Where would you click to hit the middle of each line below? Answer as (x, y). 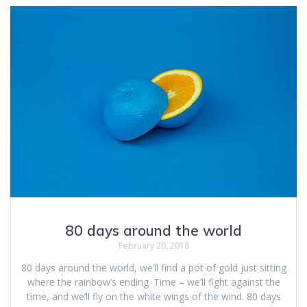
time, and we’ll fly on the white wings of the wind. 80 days (153, 296)
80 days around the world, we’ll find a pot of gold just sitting (153, 267)
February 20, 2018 (153, 245)
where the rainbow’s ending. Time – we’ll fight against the (153, 282)
